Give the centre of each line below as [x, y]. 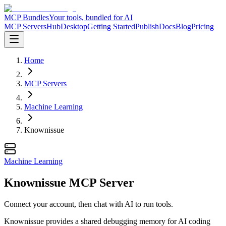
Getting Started [111, 26]
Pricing [203, 26]
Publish [147, 26]
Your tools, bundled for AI [91, 17]
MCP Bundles [26, 17]
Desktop [74, 26]
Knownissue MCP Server [69, 182]
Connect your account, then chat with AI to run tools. [89, 204]
